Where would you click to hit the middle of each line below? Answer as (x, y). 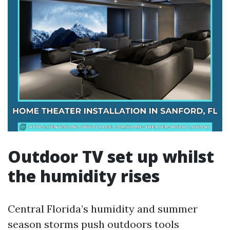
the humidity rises (84, 176)
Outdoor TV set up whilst (111, 156)
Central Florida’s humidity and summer (103, 209)
